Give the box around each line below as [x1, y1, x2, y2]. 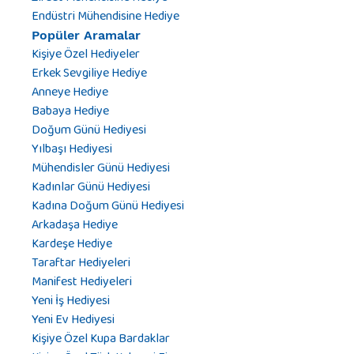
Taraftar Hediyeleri [32, 251, 130, 275]
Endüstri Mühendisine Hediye [32, 5, 179, 28]
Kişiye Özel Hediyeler [32, 43, 140, 66]
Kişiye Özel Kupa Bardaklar [32, 327, 170, 351]
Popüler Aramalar [32, 28, 141, 43]
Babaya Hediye [32, 100, 109, 123]
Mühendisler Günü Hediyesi [32, 156, 170, 180]
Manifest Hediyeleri [32, 270, 132, 294]
